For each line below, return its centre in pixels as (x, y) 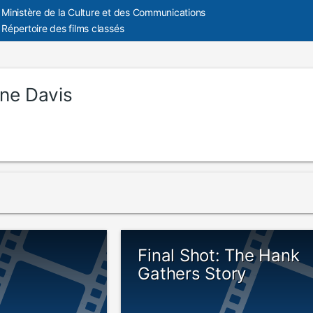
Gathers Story (192, 274)
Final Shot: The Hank (219, 255)
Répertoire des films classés (63, 28)
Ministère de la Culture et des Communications (104, 12)
